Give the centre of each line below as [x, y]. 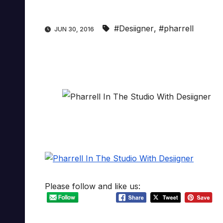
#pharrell [176, 29]
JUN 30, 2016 [74, 29]
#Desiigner [134, 29]
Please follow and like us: [93, 186]
